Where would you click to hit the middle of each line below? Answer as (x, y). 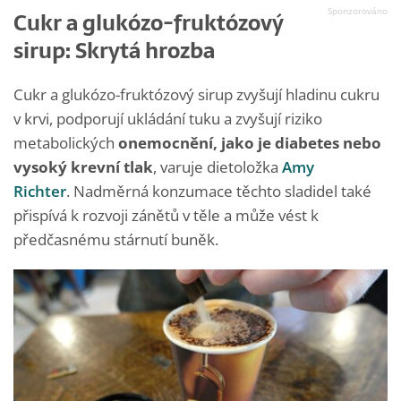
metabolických (66, 142)
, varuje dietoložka (218, 166)
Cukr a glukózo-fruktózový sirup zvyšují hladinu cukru (196, 94)
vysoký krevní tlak (83, 166)
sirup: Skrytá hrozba (114, 50)
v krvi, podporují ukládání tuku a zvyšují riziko (168, 118)
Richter (40, 191)
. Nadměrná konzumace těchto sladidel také (219, 191)
